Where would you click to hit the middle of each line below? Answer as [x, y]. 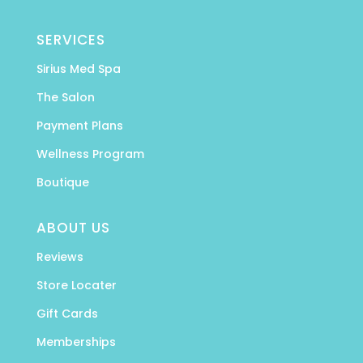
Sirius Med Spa [78, 69]
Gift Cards [67, 314]
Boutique [62, 183]
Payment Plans [79, 126]
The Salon [65, 98]
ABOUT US [73, 228]
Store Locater [76, 286]
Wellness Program [90, 154]
